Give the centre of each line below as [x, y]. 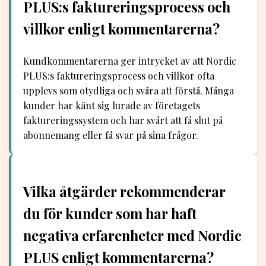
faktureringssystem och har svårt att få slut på [123, 121]
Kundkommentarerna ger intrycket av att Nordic [130, 61]
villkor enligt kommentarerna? [121, 28]
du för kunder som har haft [110, 213]
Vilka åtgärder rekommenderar [124, 191]
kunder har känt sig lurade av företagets [112, 106]
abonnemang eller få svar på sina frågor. [111, 135]
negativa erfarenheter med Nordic [132, 235]
